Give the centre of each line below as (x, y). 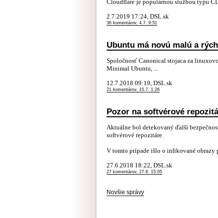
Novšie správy (125, 192)
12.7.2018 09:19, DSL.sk (139, 83)
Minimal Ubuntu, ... (132, 68)
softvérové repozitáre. (135, 135)
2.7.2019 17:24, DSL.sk (138, 16)
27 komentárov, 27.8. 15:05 (134, 172)
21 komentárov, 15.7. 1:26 (133, 90)
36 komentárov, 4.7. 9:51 (132, 23)
